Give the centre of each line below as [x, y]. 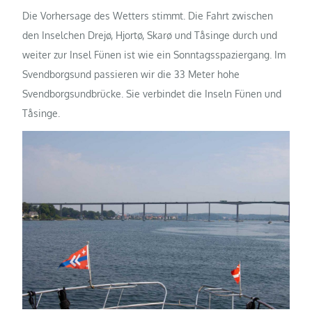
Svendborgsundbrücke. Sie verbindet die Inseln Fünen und [152, 94]
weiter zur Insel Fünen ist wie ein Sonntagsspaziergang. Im [154, 55]
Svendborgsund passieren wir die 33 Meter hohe [131, 75]
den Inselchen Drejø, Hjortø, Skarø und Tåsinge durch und [150, 36]
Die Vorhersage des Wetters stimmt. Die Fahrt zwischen [148, 16]
